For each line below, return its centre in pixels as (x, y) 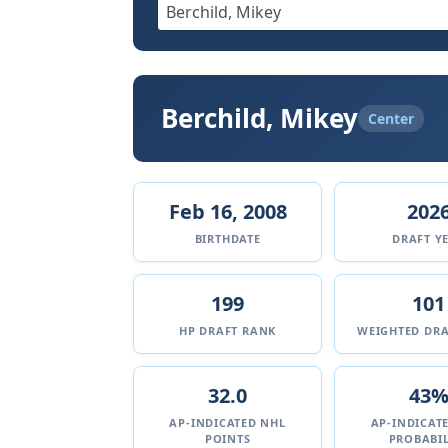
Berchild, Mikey (259, 118)
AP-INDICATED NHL (227, 422)
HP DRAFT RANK (228, 330)
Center (391, 118)
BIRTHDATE (227, 238)
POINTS (227, 438)
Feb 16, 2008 (227, 211)
